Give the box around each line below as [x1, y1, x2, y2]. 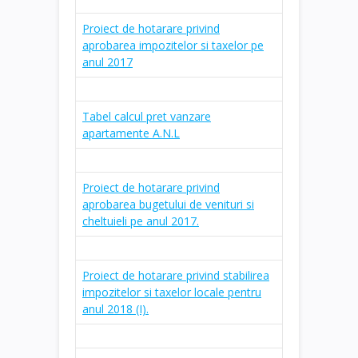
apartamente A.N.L [82, 125, 180, 141]
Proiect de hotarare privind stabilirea [82, 267, 269, 283]
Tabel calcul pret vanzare [82, 108, 211, 124]
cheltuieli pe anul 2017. [82, 213, 199, 229]
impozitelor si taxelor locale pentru [82, 284, 261, 300]
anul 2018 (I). [82, 300, 149, 316]
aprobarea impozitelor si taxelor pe [82, 37, 264, 53]
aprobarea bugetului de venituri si [82, 196, 254, 212]
